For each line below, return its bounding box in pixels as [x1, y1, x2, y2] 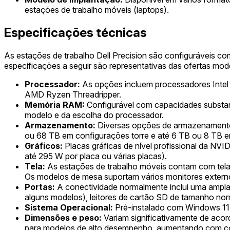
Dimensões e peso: [25, 212, 102, 223]
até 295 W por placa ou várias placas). [25, 150, 167, 161]
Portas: [25, 181, 55, 192]
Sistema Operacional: [25, 202, 113, 213]
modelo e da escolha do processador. [25, 109, 164, 120]
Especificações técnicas [4, 25, 147, 40]
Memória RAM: [25, 99, 85, 110]
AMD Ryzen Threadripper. [25, 89, 121, 100]
